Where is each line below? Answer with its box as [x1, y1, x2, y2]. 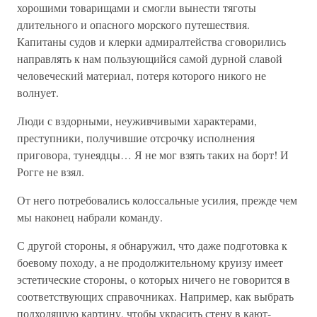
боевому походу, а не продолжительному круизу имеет [17, 255, 283, 270]
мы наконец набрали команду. [17, 209, 163, 224]
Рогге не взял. [17, 164, 84, 179]
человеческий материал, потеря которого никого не [17, 68, 266, 83]
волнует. [17, 85, 59, 100]
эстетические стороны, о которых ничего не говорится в [17, 272, 290, 287]
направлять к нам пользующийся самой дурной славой [17, 51, 282, 66]
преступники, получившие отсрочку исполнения [17, 130, 255, 145]
